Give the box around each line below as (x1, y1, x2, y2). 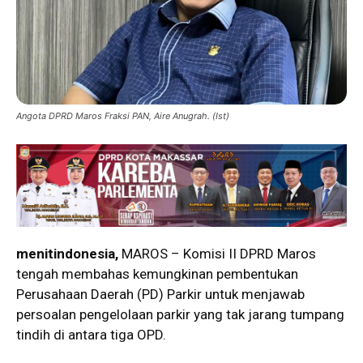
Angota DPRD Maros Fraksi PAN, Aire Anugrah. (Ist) (16, 109, 229, 122)
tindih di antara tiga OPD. (16, 326, 166, 343)
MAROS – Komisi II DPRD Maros (122, 245, 316, 262)
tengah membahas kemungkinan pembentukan (16, 265, 298, 282)
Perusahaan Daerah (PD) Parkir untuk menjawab (16, 285, 305, 302)
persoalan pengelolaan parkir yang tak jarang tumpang (16, 305, 344, 322)
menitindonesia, (16, 245, 122, 262)
